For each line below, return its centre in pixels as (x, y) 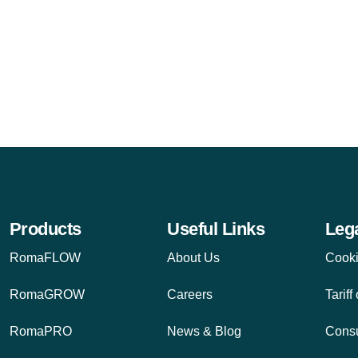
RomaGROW (47, 294)
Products (45, 229)
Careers (190, 294)
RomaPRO (40, 331)
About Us (193, 257)
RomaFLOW (45, 257)
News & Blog (204, 331)
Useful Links (216, 229)
